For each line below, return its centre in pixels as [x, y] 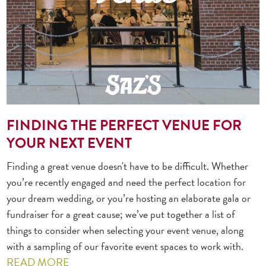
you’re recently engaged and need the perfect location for [126, 182]
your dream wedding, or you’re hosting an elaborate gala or [129, 198]
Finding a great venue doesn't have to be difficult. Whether [128, 166]
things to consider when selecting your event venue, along [125, 230]
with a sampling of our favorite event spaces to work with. [125, 246]
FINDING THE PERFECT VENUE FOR [124, 125]
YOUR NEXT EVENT [69, 143]
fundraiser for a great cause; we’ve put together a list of [121, 214]
